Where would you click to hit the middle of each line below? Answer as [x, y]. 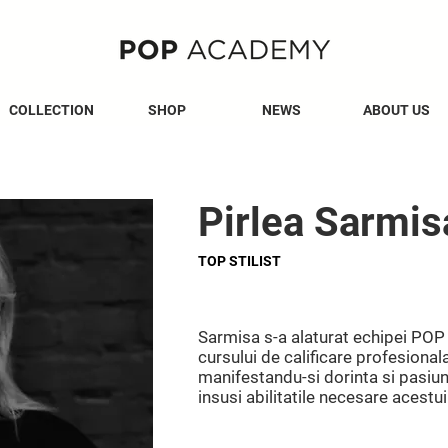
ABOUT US [396, 110]
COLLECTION [51, 110]
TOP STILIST [239, 261]
